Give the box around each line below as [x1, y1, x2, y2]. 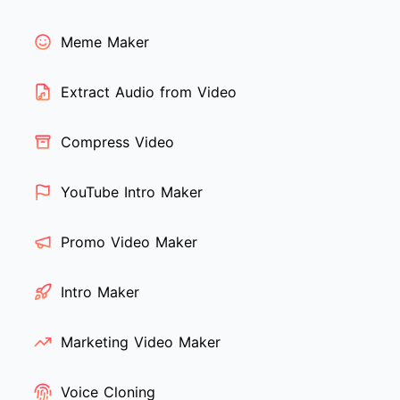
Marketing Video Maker [61, 333, 221, 352]
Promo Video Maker [61, 233, 197, 252]
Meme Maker [61, 33, 149, 52]
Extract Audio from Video [61, 83, 237, 102]
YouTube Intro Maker [61, 183, 203, 202]
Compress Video [61, 133, 174, 152]
